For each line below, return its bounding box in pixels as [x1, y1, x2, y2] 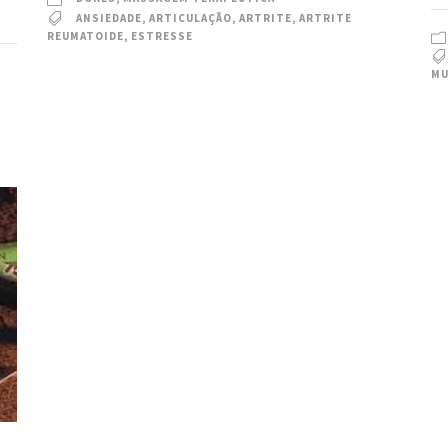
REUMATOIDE [47, 28, 125, 43]
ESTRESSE [131, 28, 194, 43]
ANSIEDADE [76, 10, 143, 25]
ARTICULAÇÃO [149, 10, 233, 25]
